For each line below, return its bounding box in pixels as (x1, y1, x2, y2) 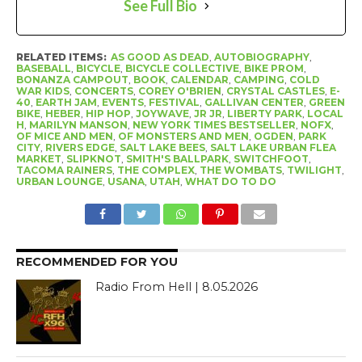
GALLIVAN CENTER (204, 96, 304, 109)
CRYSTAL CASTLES (225, 85, 325, 98)
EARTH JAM (35, 96, 97, 109)
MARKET (15, 153, 61, 166)
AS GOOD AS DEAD (110, 51, 209, 64)
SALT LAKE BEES (119, 141, 205, 154)
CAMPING (233, 74, 284, 86)
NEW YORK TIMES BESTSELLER (132, 119, 296, 132)
